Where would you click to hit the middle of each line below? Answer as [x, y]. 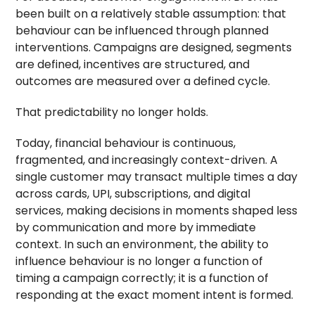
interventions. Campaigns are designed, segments [154, 47]
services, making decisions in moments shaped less [157, 210]
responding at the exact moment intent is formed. [155, 295]
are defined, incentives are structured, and [133, 64]
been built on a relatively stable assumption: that [151, 13]
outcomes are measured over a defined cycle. [143, 81]
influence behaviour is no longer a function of [140, 261]
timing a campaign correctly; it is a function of [142, 278]
